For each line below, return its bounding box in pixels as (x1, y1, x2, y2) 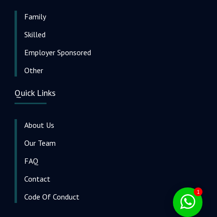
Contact (24, 173, 50, 184)
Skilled (24, 29, 46, 39)
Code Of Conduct (24, 191, 79, 201)
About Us (24, 120, 54, 130)
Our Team (24, 138, 56, 148)
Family (24, 11, 46, 21)
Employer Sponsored (24, 47, 91, 57)
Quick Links (15, 87, 56, 98)
